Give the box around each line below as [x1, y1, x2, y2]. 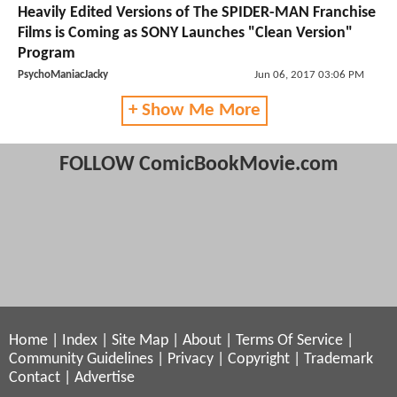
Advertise [74, 370, 135, 385]
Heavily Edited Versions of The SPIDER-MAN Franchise [18, 4, 376, 22]
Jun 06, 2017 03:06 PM [253, 69, 364, 82]
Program [18, 45, 75, 63]
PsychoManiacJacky [18, 69, 108, 82]
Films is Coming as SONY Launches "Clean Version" [18, 25, 353, 43]
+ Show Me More [128, 101, 261, 121]
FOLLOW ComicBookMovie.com [58, 154, 339, 176]
